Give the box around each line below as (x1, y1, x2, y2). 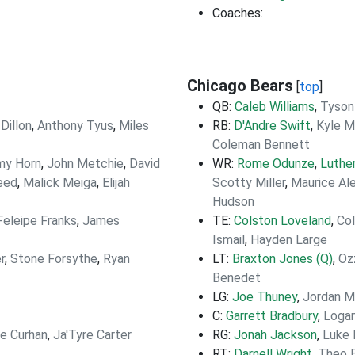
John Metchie (47, 156, 124, 171)
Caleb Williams (235, 99, 315, 114)
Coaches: (212, 6, 263, 21)
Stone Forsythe (10, 251, 97, 266)
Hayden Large (250, 232, 327, 247)
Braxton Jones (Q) (232, 251, 333, 266)
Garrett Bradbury (226, 308, 318, 323)
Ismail (212, 232, 245, 247)
